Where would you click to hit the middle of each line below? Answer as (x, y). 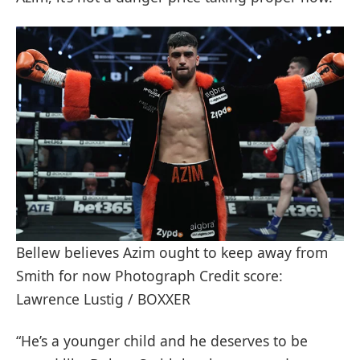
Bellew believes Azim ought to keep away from (172, 253)
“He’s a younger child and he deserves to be (162, 341)
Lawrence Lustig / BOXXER (103, 299)
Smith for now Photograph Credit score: (149, 276)
